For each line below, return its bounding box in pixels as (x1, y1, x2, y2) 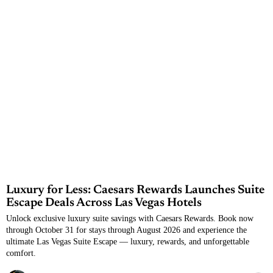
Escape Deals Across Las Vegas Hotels (6, 197, 202, 209)
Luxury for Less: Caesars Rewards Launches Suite (6, 184, 264, 196)
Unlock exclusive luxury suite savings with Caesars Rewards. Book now (6, 213, 253, 223)
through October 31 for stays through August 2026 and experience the (6, 225, 247, 235)
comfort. (6, 248, 36, 258)
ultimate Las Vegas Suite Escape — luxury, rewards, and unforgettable (6, 236, 249, 246)
